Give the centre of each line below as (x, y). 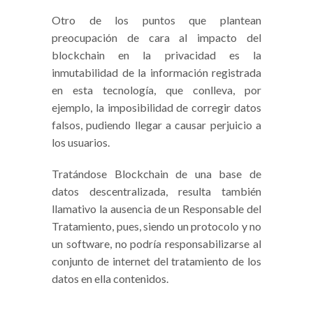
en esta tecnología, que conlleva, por (156, 90)
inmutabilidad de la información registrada (156, 73)
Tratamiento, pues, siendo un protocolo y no (156, 226)
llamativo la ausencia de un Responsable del (156, 209)
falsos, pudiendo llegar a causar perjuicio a (156, 125)
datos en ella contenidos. (110, 279)
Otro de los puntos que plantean (156, 20)
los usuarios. (81, 143)
